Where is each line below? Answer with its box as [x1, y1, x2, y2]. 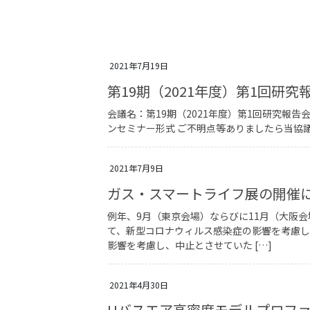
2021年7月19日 [109, 59, 169, 71]
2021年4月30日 [109, 278, 169, 291]
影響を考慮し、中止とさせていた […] [107, 237, 273, 252]
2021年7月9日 [109, 161, 164, 174]
